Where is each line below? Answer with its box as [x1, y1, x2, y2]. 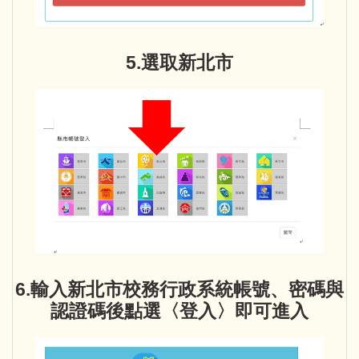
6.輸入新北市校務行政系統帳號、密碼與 [15, 279, 344, 300]
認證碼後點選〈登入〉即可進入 [50, 301, 309, 321]
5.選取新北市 [126, 52, 233, 73]
